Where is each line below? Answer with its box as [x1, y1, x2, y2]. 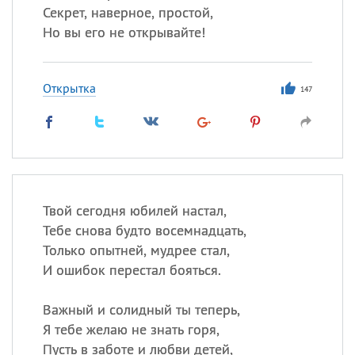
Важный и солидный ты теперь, [42, 300, 240, 319]
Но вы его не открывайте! [42, 23, 205, 41]
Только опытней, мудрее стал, [42, 241, 230, 259]
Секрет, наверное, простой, [42, 3, 213, 21]
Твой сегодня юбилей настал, [42, 201, 227, 219]
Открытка [42, 80, 96, 96]
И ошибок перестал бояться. [42, 261, 221, 279]
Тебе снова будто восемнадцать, [42, 221, 246, 239]
